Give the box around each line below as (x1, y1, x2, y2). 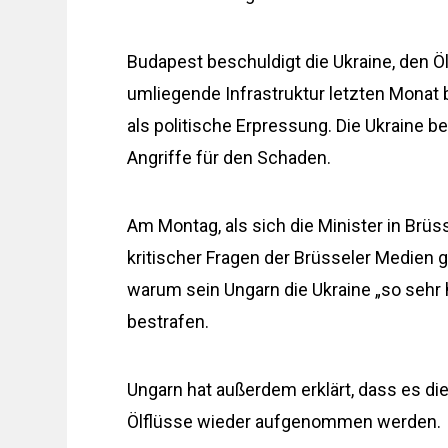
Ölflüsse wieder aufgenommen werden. (127, 411, 442, 433)
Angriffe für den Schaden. (127, 147, 332, 169)
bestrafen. (127, 311, 210, 333)
